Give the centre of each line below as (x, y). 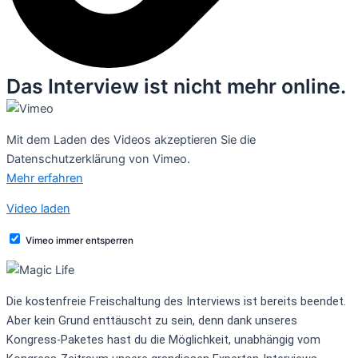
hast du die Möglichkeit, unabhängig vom (214, 339)
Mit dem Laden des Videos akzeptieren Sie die (131, 139)
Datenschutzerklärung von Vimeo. (98, 159)
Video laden (38, 209)
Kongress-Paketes (57, 339)
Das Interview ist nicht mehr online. (176, 86)
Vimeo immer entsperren (80, 240)
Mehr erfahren (45, 178)
